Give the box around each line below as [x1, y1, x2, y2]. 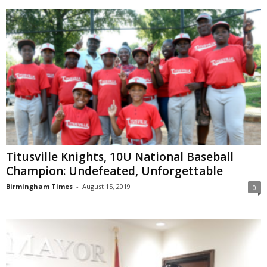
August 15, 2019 [82, 181, 131, 191]
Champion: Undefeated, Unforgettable [6, 163, 223, 179]
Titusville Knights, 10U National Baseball [6, 148, 234, 164]
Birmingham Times [6, 181, 73, 191]
